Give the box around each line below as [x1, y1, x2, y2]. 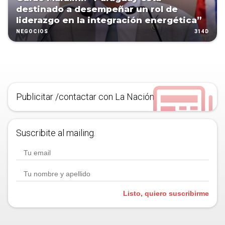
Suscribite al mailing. [16, 128, 95, 139]
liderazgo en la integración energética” [16, 15, 202, 26]
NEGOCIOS [16, 29, 48, 35]
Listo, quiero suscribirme [123, 189, 209, 198]
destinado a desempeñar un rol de [16, 4, 178, 15]
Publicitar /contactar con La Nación [16, 91, 154, 102]
